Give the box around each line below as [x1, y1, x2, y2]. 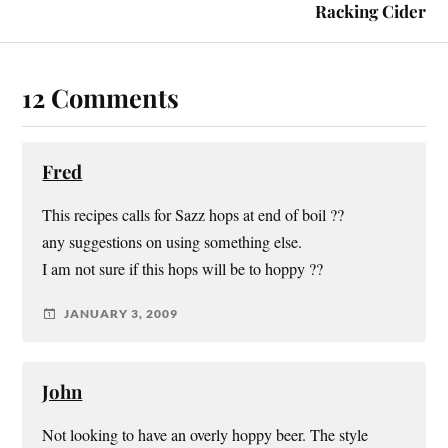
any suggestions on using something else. [42, 230, 303, 253]
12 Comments [22, 79, 180, 114]
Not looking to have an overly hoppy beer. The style [42, 423, 369, 446]
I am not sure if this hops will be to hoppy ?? [42, 257, 324, 280]
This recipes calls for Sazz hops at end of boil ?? [42, 203, 345, 226]
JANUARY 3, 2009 [64, 306, 179, 322]
